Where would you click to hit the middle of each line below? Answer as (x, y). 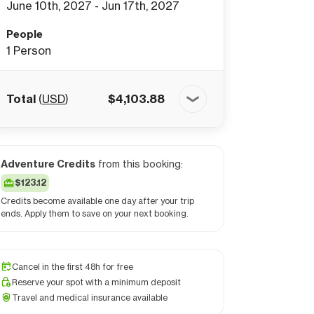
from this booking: (139, 164)
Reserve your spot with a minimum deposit (96, 282)
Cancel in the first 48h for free (73, 267)
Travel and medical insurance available (90, 298)
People (25, 34)
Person (32, 50)
